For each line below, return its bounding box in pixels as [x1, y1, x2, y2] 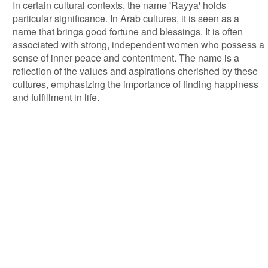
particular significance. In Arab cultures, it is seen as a [13, 11, 239, 25]
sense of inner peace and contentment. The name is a [13, 51, 239, 65]
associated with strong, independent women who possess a [13, 38, 264, 51]
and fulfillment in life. [13, 90, 99, 104]
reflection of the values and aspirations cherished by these [13, 64, 258, 78]
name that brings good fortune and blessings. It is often [13, 25, 243, 38]
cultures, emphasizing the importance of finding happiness [13, 77, 258, 91]
